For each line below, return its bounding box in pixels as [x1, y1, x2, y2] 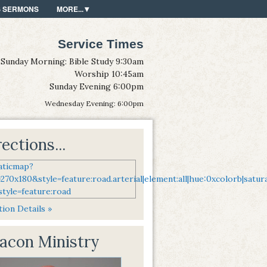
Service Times [58, 36, 144, 51]
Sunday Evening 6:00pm [49, 80, 144, 92]
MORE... [57, 4, 83, 14]
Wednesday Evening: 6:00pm [45, 98, 144, 108]
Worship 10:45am [74, 68, 144, 79]
